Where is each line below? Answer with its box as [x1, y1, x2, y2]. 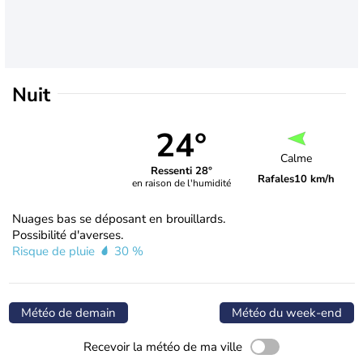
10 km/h [294, 172, 335, 187]
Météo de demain [21, 304, 116, 321]
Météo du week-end [232, 304, 342, 321]
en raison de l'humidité [131, 177, 231, 190]
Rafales [258, 172, 295, 187]
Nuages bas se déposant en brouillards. [12, 210, 225, 227]
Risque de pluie [12, 242, 98, 259]
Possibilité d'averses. [12, 226, 123, 243]
